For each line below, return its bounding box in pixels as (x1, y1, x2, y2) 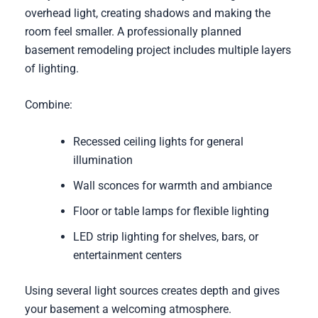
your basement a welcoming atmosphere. (24, 302, 231, 317)
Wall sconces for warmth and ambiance (72, 179, 272, 193)
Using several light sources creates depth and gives (24, 284, 280, 298)
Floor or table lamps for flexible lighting (72, 204, 269, 219)
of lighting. (24, 61, 79, 75)
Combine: (24, 98, 72, 112)
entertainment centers (72, 248, 182, 263)
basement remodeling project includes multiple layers (24, 43, 291, 57)
